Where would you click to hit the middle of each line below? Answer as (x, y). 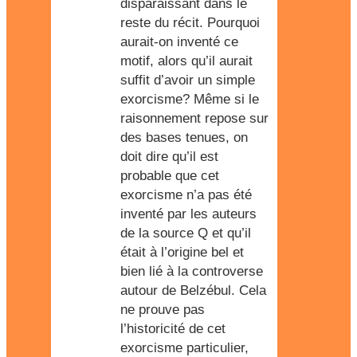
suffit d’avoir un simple (188, 80)
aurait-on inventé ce (179, 42)
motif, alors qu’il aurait (186, 61)
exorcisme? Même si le (190, 99)
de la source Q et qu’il (186, 233)
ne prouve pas (163, 310)
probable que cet (170, 176)
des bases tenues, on (184, 137)
